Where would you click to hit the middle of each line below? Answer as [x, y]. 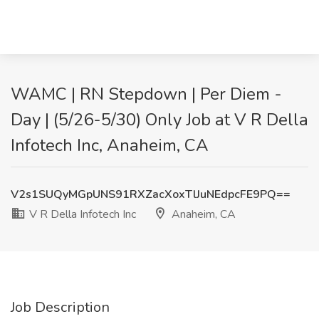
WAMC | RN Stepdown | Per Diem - [146, 94]
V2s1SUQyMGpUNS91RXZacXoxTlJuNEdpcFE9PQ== [151, 194]
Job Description [60, 307]
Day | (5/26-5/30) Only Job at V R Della [159, 120]
